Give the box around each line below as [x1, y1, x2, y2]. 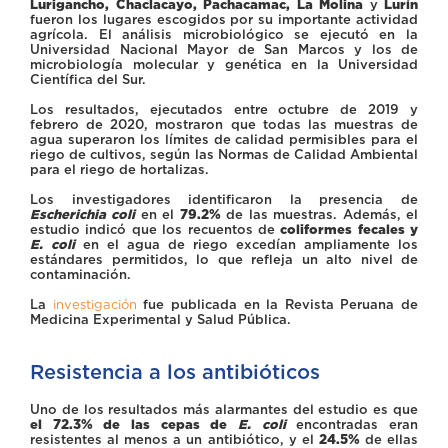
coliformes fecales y [280, 221, 418, 237]
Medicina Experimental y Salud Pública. [30, 311, 291, 327]
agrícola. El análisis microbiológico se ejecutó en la [30, 26, 418, 42]
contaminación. [30, 266, 131, 282]
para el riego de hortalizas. [30, 161, 209, 177]
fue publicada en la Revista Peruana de [136, 296, 418, 312]
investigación [52, 296, 137, 312]
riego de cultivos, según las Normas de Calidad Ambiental [30, 146, 418, 162]
